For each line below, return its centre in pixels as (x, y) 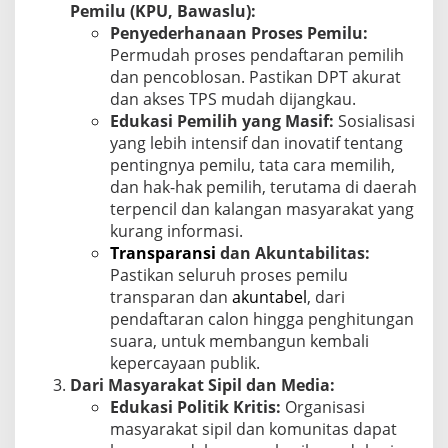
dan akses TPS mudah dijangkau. (233, 98)
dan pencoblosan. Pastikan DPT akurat (255, 76)
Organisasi (323, 406)
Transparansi (163, 252)
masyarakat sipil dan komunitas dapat (253, 428)
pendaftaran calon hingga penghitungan (262, 318)
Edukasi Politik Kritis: (195, 406)
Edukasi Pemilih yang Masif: (222, 120)
